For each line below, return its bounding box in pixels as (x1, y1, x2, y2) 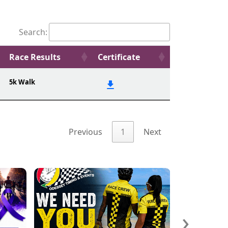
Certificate (98, 51, 140, 63)
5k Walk (9, 77, 35, 87)
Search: (19, 26, 47, 38)
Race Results (9, 51, 61, 63)
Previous (69, 126, 102, 138)
